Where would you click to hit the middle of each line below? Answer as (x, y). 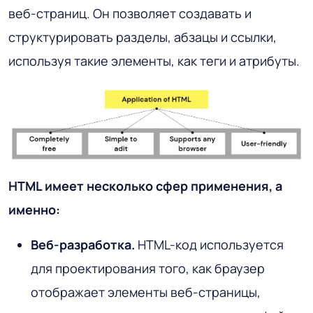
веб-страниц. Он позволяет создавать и (130, 14)
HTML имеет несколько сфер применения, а (145, 185)
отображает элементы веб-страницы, (146, 292)
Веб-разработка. (83, 244)
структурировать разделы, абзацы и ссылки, (143, 37)
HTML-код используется (209, 244)
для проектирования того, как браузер (148, 268)
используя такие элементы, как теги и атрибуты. (154, 61)
